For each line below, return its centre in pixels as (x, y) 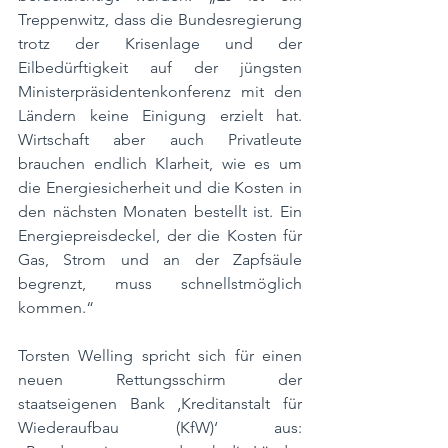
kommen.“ (56, 307)
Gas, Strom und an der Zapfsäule (160, 259)
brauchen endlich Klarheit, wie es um (160, 163)
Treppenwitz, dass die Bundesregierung (160, 19)
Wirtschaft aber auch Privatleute (160, 139)
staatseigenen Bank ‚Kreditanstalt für (160, 403)
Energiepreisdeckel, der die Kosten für (160, 235)
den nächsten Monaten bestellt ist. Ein (160, 211)
